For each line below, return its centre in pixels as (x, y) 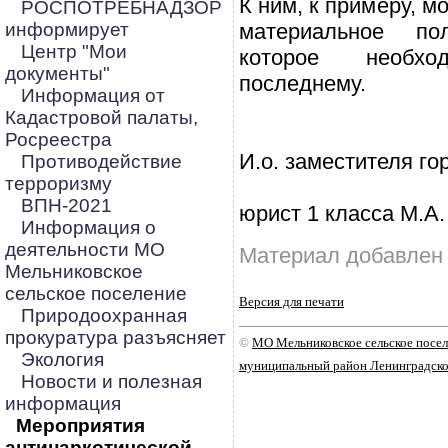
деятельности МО (85, 249)
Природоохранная (104, 315)
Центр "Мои (74, 51)
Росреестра (58, 139)
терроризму (58, 183)
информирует (67, 29)
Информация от (93, 95)
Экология (62, 359)
